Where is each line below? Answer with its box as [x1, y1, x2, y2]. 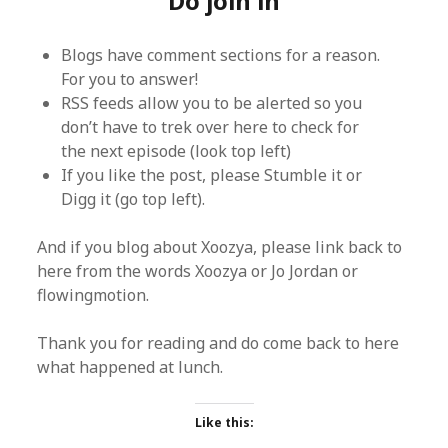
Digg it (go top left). [61, 188, 206, 210]
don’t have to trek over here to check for [61, 116, 360, 138]
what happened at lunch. [37, 356, 224, 378]
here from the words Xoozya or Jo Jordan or [37, 260, 359, 282]
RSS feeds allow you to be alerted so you [61, 92, 363, 114]
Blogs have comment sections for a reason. [61, 44, 385, 66]
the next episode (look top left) [61, 140, 292, 162]
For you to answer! [61, 68, 199, 90]
